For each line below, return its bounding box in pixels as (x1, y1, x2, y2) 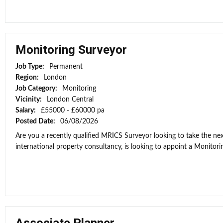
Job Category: (15, 85, 59, 92)
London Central (47, 96, 94, 103)
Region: (15, 74, 40, 81)
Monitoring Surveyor (15, 43, 127, 57)
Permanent (49, 63, 83, 70)
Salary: (15, 107, 37, 114)
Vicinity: (15, 96, 43, 103)
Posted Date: (15, 118, 57, 125)
